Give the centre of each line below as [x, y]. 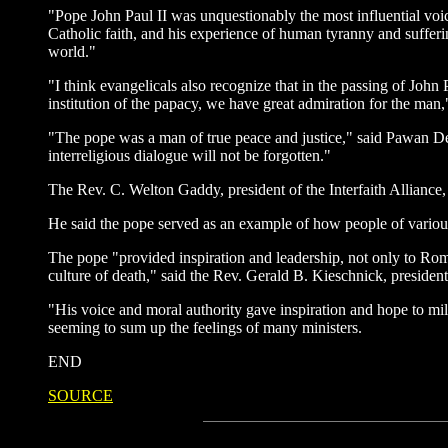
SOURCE [80, 395]
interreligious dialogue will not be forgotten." [189, 155]
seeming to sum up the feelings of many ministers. [205, 327]
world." [72, 51]
